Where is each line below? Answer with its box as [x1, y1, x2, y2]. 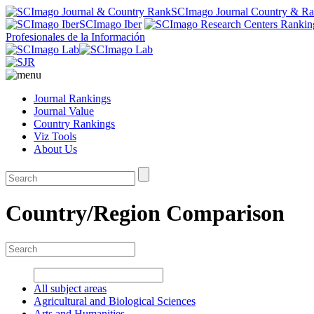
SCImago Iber [79, 18, 142, 30]
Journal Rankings [34, 93, 111, 104]
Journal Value [34, 105, 94, 117]
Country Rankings [34, 118, 115, 130]
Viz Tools [34, 130, 76, 142]
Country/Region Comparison [6, 200, 285, 226]
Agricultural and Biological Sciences [34, 294, 196, 307]
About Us [34, 143, 77, 155]
